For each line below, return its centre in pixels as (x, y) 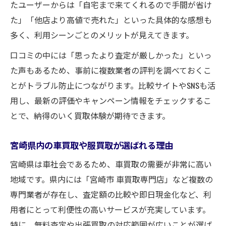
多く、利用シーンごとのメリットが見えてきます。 (102, 35)
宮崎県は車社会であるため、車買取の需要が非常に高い (111, 164)
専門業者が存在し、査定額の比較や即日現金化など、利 (111, 194)
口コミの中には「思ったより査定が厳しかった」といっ (111, 55)
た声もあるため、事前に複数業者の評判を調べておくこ (111, 70)
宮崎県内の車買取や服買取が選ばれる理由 (92, 145)
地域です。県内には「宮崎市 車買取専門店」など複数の (111, 179)
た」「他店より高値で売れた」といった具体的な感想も (111, 19)
